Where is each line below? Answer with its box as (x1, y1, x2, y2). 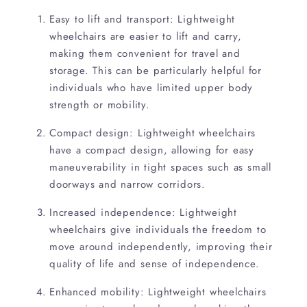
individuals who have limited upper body (49, 80, 254, 96)
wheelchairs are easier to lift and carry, (49, 29, 242, 45)
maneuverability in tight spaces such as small (49, 160, 271, 175)
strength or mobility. (49, 97, 150, 113)
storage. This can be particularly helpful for (49, 63, 262, 79)
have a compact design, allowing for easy (49, 143, 254, 158)
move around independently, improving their (49, 239, 273, 255)
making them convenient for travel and (49, 46, 241, 62)
